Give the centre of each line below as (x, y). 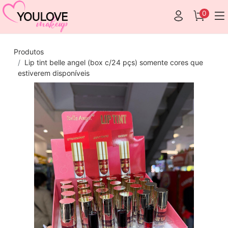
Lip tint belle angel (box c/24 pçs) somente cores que (114, 62)
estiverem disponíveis (54, 73)
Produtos (29, 52)
